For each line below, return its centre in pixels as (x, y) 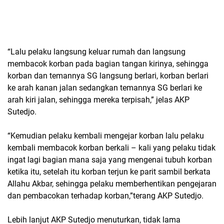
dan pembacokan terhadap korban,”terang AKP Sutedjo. (105, 195)
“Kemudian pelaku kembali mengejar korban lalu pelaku (106, 135)
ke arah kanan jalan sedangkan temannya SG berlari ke (105, 87)
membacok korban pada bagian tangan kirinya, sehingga (108, 63)
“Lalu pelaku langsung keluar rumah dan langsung (96, 51)
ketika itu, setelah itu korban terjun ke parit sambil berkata (109, 171)
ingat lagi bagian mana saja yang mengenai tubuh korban (110, 159)
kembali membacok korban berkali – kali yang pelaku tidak (111, 147)
